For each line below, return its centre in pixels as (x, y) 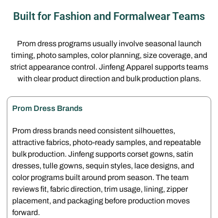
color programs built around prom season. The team (101, 177)
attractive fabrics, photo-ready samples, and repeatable (107, 142)
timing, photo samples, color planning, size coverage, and (109, 55)
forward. (26, 212)
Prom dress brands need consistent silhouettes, (94, 130)
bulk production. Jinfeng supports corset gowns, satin (103, 154)
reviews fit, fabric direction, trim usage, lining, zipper (100, 189)
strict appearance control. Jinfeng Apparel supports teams (109, 67)
